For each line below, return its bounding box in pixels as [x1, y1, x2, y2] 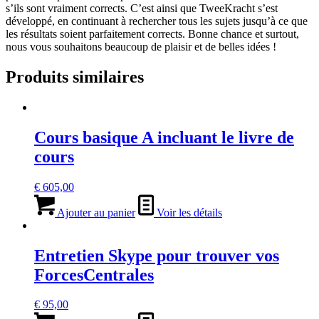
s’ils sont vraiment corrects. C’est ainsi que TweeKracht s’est [6, 2, 278, 14]
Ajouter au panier [55, 206, 135, 219]
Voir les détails [154, 206, 222, 219]
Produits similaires [6, 67, 144, 86]
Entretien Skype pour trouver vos [34, 246, 279, 265]
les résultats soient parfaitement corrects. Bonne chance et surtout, [6, 28, 299, 40]
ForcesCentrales [34, 265, 154, 284]
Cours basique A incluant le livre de [34, 127, 294, 147]
